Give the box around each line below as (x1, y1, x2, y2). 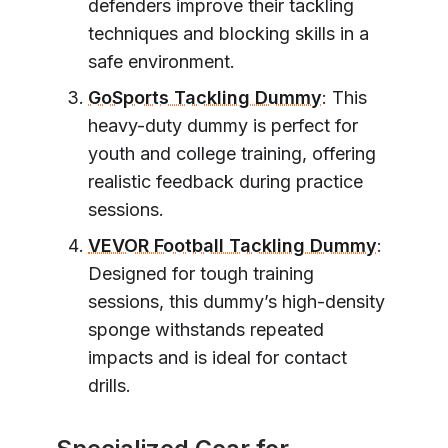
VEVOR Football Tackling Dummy (88, 234, 377, 256)
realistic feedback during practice (88, 170, 363, 192)
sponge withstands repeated (88, 318, 324, 340)
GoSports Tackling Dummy (88, 86, 322, 108)
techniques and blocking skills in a (88, 22, 369, 44)
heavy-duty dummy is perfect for (88, 114, 358, 136)
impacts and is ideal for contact (88, 346, 347, 368)
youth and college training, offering (88, 142, 376, 164)
